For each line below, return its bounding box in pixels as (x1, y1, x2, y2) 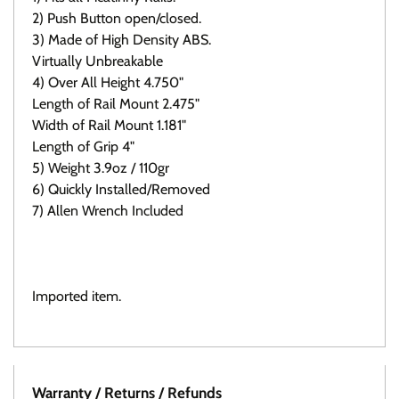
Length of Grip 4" (32, 138, 134, 156)
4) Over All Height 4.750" (32, 74, 183, 92)
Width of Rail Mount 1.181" (32, 117, 186, 134)
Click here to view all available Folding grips (32, 246, 255, 263)
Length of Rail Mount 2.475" (32, 95, 199, 113)
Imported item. (32, 288, 121, 305)
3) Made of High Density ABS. (32, 31, 211, 49)
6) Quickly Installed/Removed (32, 181, 210, 199)
